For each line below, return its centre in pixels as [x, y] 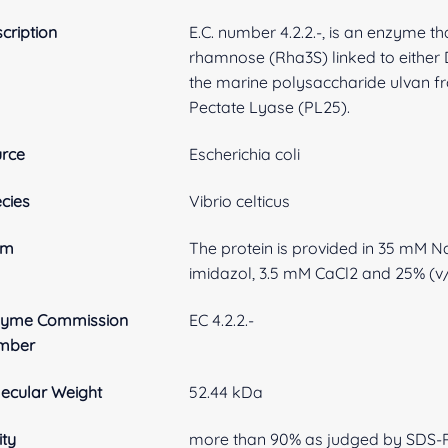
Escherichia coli [245, 153]
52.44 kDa [226, 391]
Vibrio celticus [240, 200]
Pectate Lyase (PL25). [270, 106]
